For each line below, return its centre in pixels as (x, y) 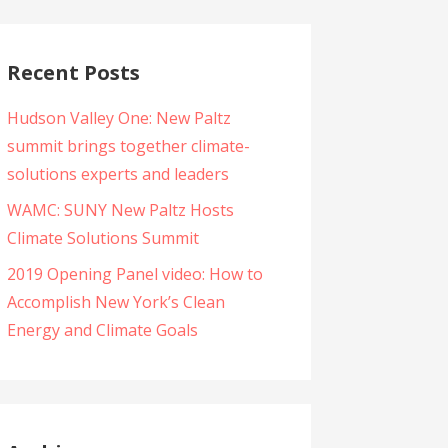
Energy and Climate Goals (102, 329)
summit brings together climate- (128, 145)
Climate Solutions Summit (102, 237)
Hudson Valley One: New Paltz (118, 117)
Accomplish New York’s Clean (115, 301)
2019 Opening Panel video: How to (134, 273)
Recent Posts (73, 72)
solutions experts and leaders (117, 173)
